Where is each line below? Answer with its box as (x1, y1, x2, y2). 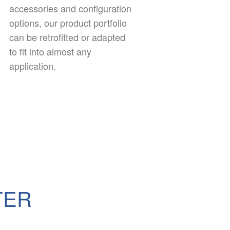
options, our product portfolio (9, 16, 127, 30)
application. (9, 59, 56, 73)
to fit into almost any (9, 45, 92, 59)
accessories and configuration (9, 2, 132, 15)
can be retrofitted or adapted (9, 30, 126, 44)
